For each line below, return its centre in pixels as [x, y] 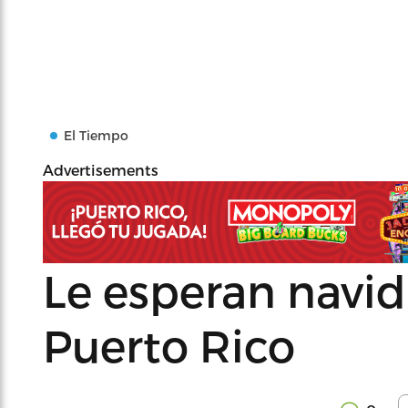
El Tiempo [96, 135]
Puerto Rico [169, 345]
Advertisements [101, 170]
